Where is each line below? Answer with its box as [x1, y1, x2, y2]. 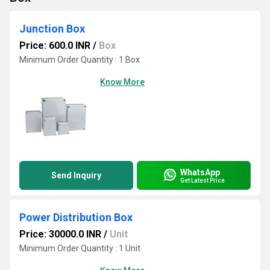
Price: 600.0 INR [19, 40, 90, 51]
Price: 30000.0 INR [19, 228, 101, 240]
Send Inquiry [51, 171, 101, 180]
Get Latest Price [180, 177, 225, 184]
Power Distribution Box [19, 211, 133, 224]
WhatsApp [180, 167, 220, 177]
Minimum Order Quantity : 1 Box [19, 55, 140, 64]
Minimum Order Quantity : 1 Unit [19, 243, 140, 253]
